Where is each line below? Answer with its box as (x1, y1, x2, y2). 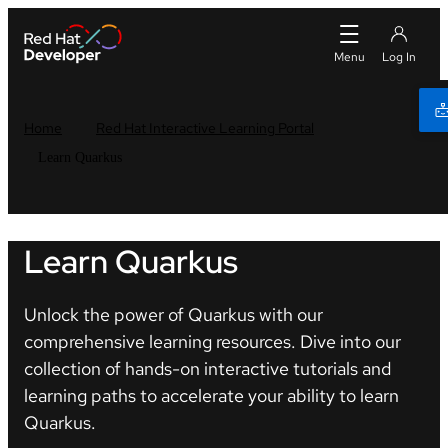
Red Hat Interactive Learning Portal (96, 119, 314, 137)
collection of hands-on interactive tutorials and (24, 356, 391, 380)
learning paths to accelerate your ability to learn (24, 383, 399, 407)
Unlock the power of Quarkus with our (24, 302, 323, 326)
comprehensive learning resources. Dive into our (24, 329, 401, 353)
